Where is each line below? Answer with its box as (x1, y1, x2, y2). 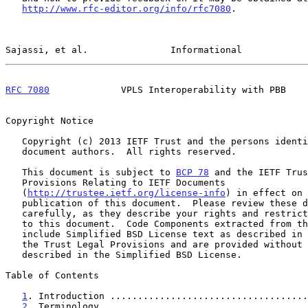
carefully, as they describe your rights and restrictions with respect (5, 208, 22, 219)
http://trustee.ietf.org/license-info (27, 187, 225, 198)
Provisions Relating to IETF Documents (5, 177, 22, 188)
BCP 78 (176, 166, 209, 177)
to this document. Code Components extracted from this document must (5, 218, 22, 229)
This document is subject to (22, 166, 176, 177)
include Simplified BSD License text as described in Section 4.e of (5, 228, 22, 239)
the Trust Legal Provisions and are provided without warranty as (5, 239, 22, 250)
